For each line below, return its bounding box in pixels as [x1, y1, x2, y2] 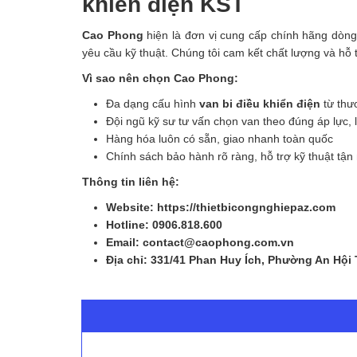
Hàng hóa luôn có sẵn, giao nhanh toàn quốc [106, 131, 333, 145]
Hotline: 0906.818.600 [106, 218, 222, 231]
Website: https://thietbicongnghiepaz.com [106, 200, 335, 214]
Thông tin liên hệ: [82, 175, 179, 188]
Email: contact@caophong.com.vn [106, 235, 294, 249]
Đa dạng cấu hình [106, 96, 199, 110]
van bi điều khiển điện [199, 96, 320, 110]
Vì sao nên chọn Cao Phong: [82, 71, 238, 84]
